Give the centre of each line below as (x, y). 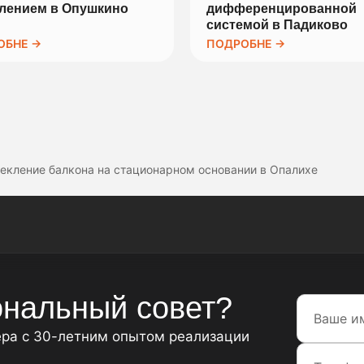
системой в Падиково (277, 25)
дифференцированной (282, 9)
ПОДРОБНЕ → (246, 44)
